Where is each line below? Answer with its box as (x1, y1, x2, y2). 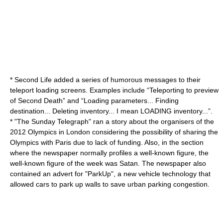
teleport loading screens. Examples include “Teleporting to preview (10, 86, 219, 94)
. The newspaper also (138, 159, 206, 167)
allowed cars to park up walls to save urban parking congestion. (10, 180, 210, 188)
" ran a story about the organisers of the (89, 117, 214, 125)
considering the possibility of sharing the (90, 128, 218, 136)
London (66, 128, 90, 136)
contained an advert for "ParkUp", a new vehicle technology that (10, 170, 211, 178)
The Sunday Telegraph (17, 117, 89, 125)
